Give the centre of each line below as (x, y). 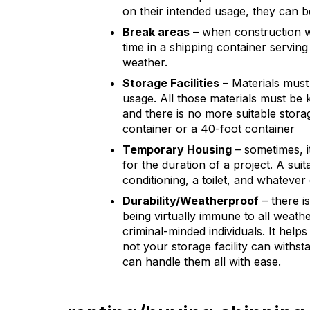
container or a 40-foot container (209, 129)
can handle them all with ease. (202, 262)
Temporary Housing (177, 149)
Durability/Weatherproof (191, 201)
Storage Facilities (171, 83)
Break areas (156, 32)
